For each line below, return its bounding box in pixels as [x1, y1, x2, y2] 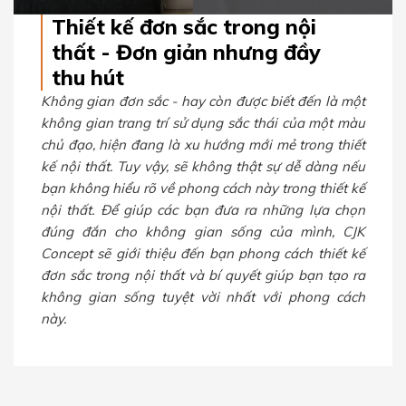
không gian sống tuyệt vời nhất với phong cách [41, 287, 365, 305]
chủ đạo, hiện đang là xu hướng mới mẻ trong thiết [41, 135, 365, 153]
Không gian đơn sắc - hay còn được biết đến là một [41, 92, 365, 110]
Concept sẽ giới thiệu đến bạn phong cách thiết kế [41, 244, 365, 262]
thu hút [52, 63, 124, 91]
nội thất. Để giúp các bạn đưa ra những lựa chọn [41, 200, 365, 218]
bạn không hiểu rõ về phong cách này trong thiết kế [41, 179, 365, 197]
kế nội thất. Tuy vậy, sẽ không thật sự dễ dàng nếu [41, 157, 365, 175]
